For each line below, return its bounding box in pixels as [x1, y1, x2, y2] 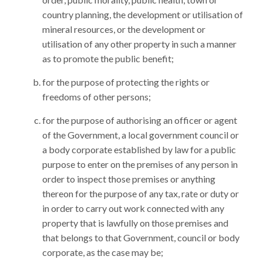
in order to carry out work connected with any [42, 203, 224, 214]
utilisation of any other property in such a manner [42, 38, 237, 49]
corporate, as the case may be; [42, 247, 163, 258]
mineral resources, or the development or [42, 23, 205, 35]
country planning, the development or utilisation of [42, 9, 243, 20]
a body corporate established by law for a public [42, 144, 236, 155]
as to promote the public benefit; [42, 53, 174, 64]
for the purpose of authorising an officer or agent [42, 114, 237, 126]
